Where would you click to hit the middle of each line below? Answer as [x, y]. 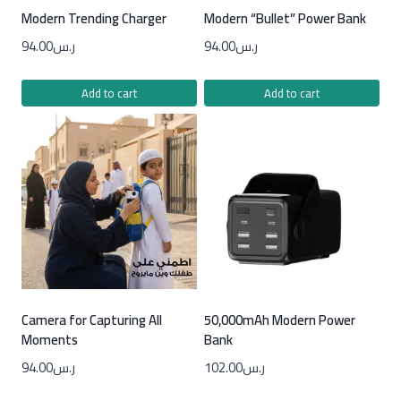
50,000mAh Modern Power [280, 320]
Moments [50, 340]
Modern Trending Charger [94, 18]
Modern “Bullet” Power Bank [285, 18]
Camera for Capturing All [92, 320]
